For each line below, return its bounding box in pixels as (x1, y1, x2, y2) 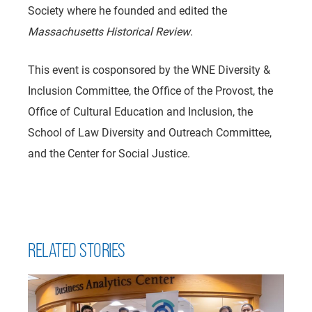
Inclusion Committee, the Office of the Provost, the (28, 83, 273, 98)
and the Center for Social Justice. (28, 146, 190, 161)
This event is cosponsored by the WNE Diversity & (28, 62, 270, 77)
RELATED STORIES (28, 239, 125, 262)
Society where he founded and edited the (28, 3, 227, 18)
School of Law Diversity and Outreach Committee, (28, 125, 272, 140)
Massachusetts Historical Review (28, 24, 190, 39)
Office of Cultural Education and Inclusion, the (28, 104, 253, 119)
